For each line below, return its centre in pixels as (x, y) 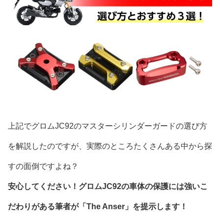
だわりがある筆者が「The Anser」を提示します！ (98, 206)
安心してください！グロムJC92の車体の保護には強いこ (108, 186)
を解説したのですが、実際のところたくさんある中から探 (110, 146)
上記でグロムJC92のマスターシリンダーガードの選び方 (108, 126)
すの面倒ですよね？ (43, 166)
